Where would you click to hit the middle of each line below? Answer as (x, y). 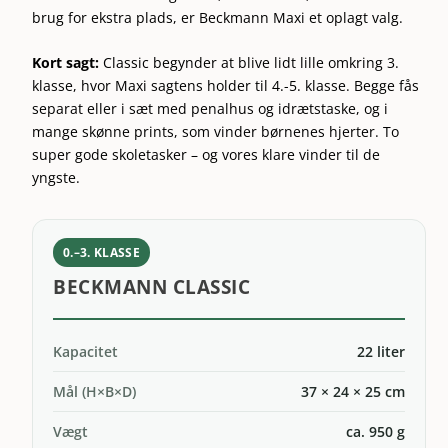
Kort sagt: (66, 62)
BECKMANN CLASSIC (152, 286)
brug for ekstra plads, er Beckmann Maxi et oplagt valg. (218, 17)
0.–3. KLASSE (102, 252)
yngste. (56, 177)
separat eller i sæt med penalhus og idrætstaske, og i (210, 108)
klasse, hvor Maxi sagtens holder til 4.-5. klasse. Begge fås (226, 85)
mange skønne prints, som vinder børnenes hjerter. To (216, 131)
